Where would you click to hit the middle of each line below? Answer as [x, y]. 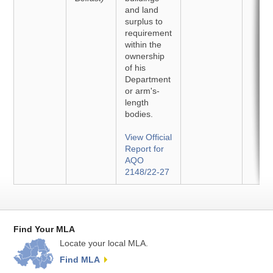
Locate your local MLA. [104, 243]
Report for [145, 149]
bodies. [139, 114]
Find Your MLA [44, 229]
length [137, 102]
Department [148, 79]
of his [136, 68]
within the [144, 44]
